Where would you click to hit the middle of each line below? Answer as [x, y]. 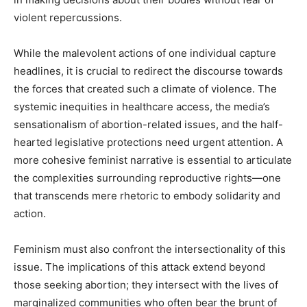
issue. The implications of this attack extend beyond [139, 267]
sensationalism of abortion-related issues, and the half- [148, 124]
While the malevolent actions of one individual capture [145, 53]
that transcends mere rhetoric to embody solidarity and [147, 195]
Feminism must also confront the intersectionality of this [150, 249]
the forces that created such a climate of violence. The [145, 88]
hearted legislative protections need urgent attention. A [148, 142]
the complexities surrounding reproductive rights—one [147, 177]
